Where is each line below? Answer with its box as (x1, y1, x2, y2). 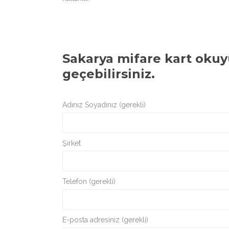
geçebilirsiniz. (62, 66, 155, 81)
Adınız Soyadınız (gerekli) (62, 101, 146, 109)
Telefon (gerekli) (62, 177, 116, 186)
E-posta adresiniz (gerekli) (62, 216, 148, 224)
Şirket (62, 139, 81, 147)
